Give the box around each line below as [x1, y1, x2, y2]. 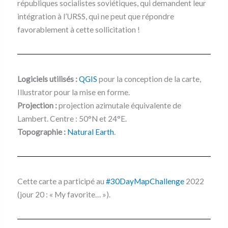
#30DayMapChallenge [105, 176, 184, 186]
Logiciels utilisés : [17, 74, 77, 83]
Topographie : [17, 127, 66, 136]
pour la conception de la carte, [97, 74, 201, 83]
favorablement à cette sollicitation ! [17, 24, 140, 34]
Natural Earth [67, 127, 114, 136]
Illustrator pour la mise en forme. [17, 87, 130, 97]
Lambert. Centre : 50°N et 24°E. [17, 113, 127, 123]
